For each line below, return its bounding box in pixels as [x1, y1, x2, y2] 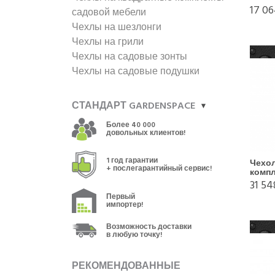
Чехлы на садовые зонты [72, 48, 187, 64]
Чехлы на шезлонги [72, 19, 161, 35]
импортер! [106, 198, 143, 211]
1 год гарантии [106, 154, 158, 166]
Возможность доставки [106, 220, 192, 233]
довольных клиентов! [106, 127, 185, 139]
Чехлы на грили [72, 34, 144, 50]
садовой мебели [72, 4, 146, 20]
